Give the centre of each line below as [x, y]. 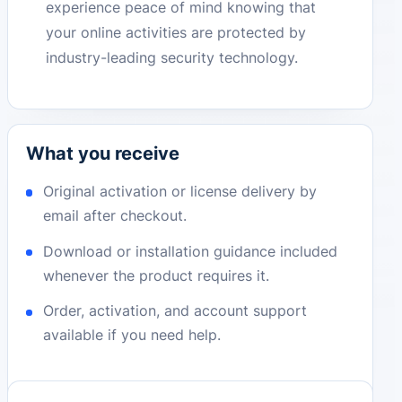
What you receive [103, 153]
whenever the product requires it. [157, 275]
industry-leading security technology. [172, 58]
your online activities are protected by [176, 33]
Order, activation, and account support [175, 311]
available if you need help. [132, 335]
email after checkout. [115, 215]
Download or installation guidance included [191, 251]
